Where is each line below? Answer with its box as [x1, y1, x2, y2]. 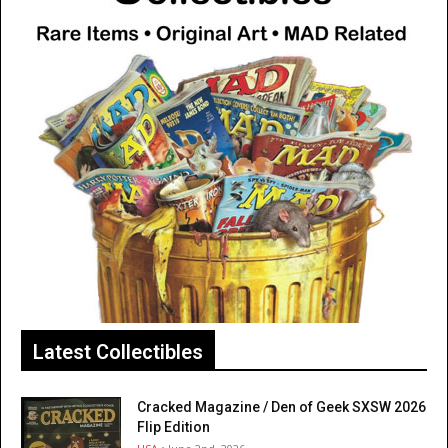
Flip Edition [137, 419, 210, 436]
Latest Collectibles [33, 340, 203, 365]
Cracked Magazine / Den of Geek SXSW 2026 [137, 399, 426, 416]
